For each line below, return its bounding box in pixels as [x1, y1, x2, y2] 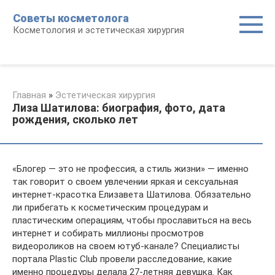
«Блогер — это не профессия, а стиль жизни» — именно [12, 163, 249, 174]
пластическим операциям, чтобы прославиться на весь [12, 215, 252, 226]
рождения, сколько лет [12, 113, 138, 126]
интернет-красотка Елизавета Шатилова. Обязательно [12, 189, 251, 200]
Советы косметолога [13, 12, 129, 25]
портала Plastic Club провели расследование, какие [12, 254, 232, 265]
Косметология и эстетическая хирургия [13, 25, 184, 36]
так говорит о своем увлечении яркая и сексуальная [12, 176, 238, 187]
